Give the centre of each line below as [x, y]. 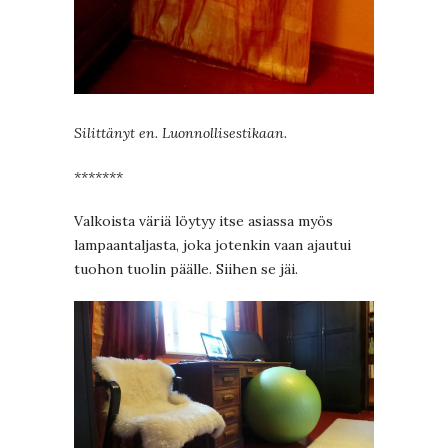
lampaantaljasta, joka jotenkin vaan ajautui [212, 244]
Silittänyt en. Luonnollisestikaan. [180, 132]
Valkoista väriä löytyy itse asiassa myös [203, 220]
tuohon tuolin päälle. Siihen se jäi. [186, 268]
